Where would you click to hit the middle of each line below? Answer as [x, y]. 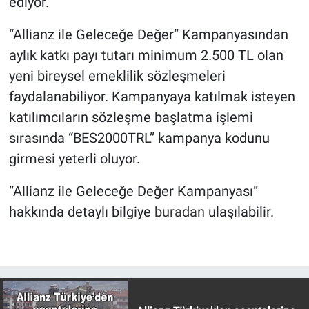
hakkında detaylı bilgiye [81, 211]
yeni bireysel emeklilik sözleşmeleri [117, 76]
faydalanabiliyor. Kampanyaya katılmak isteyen [152, 96]
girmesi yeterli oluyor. [74, 158]
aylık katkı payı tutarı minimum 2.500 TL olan [146, 55]
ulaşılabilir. [239, 211]
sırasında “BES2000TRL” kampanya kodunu [139, 138]
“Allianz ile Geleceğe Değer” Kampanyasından [148, 34]
